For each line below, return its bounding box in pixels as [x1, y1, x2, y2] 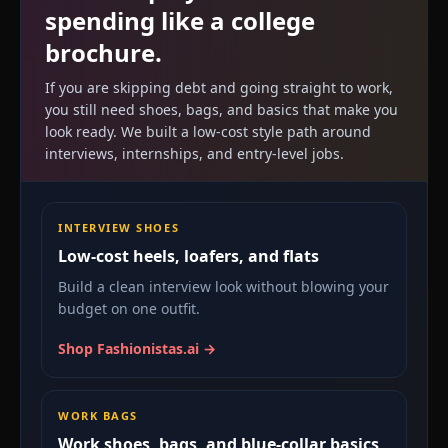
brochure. [45, 35, 162, 69]
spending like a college [45, 3, 315, 37]
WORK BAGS [58, 407, 138, 423]
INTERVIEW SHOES [58, 219, 180, 235]
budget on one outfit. [58, 298, 200, 318]
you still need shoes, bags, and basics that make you [45, 99, 398, 119]
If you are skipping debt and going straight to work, [45, 77, 393, 97]
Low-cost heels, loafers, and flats [58, 244, 319, 267]
